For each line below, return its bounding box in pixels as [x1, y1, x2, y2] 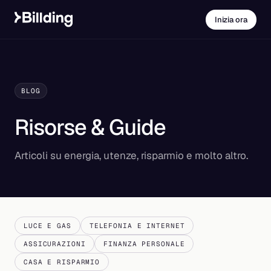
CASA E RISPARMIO [24, 258, 100, 266]
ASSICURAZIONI [24, 240, 86, 248]
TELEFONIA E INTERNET [89, 221, 185, 230]
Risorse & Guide [15, 113, 166, 142]
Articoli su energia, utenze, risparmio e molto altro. [15, 149, 248, 162]
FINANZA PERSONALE [103, 240, 185, 248]
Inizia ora [214, 14, 247, 25]
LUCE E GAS [24, 221, 71, 230]
